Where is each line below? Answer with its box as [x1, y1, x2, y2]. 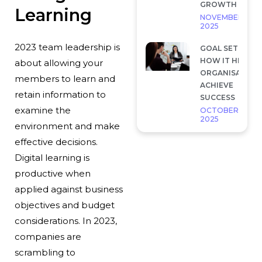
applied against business [14, 184, 123, 195]
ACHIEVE [199, 80, 233, 89]
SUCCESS [199, 92, 235, 102]
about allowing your [14, 57, 103, 69]
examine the [14, 105, 71, 116]
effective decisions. [14, 136, 98, 148]
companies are [14, 231, 81, 243]
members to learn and [14, 73, 115, 85]
